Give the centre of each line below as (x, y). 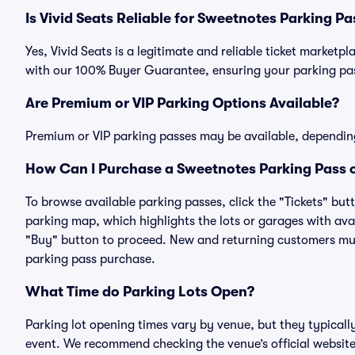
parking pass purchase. (90, 259)
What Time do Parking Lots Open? (140, 292)
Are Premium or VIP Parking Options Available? (182, 103)
